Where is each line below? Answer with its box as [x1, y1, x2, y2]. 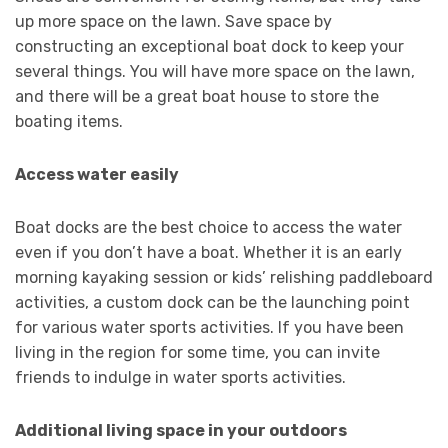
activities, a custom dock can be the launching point [15, 293, 410, 313]
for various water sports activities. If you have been [15, 318, 404, 338]
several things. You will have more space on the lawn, [15, 62, 415, 82]
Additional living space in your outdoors [15, 421, 347, 441]
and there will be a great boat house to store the [15, 87, 379, 107]
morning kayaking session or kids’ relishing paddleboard [15, 268, 433, 288]
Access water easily [15, 165, 179, 185]
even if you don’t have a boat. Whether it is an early [15, 243, 402, 263]
